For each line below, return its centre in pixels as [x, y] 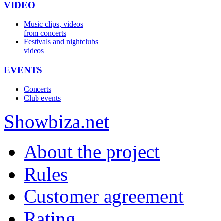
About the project [92, 151]
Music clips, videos [54, 24]
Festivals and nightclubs [61, 42]
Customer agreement [104, 196]
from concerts [45, 33]
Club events [42, 98]
